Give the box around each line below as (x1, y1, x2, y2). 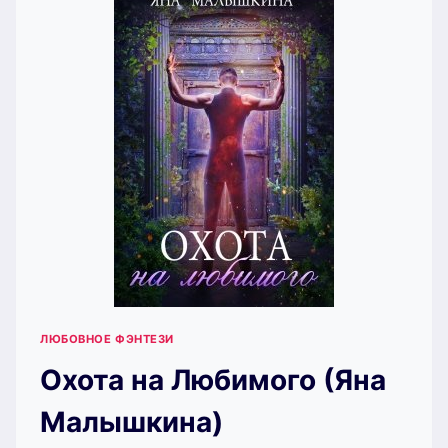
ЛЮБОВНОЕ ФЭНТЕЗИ (40, 332, 174, 347)
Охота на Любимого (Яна (40, 363, 386, 398)
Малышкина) (40, 405, 223, 440)
